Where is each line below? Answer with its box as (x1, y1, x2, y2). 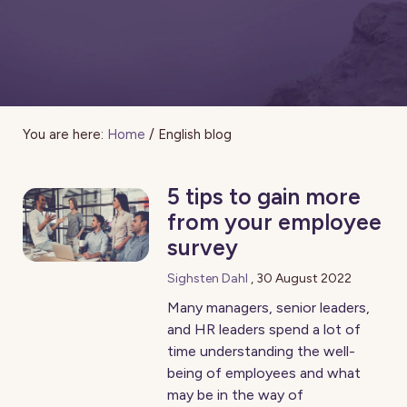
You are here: (23, 126, 104, 143)
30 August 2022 (256, 271, 352, 286)
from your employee (167, 208, 382, 235)
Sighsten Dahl (167, 271, 249, 286)
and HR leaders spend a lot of (167, 321, 362, 338)
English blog (158, 126, 232, 143)
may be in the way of (167, 386, 304, 403)
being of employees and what (167, 364, 362, 382)
